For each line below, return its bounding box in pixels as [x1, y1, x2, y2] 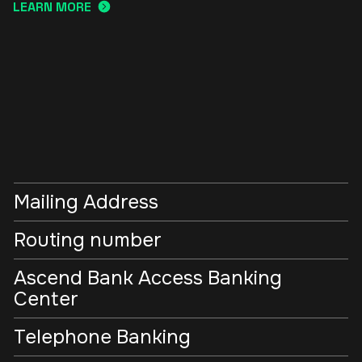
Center [14, 286, 78, 311]
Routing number [14, 227, 161, 252]
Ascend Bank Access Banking [14, 265, 282, 290]
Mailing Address [14, 189, 158, 214]
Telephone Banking [14, 324, 191, 349]
